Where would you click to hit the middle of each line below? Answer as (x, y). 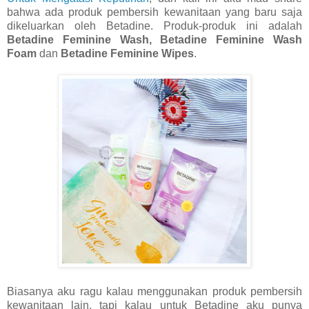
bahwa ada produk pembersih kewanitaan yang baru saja (154, 12)
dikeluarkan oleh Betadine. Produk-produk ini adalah (154, 26)
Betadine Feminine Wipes (127, 53)
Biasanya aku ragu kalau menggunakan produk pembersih (154, 291)
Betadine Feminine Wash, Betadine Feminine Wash (154, 39)
